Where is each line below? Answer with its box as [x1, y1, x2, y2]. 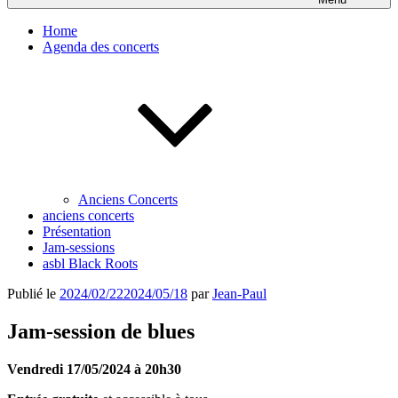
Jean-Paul [212, 286, 267, 301]
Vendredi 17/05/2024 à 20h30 [7, 361, 181, 377]
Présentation [43, 224, 111, 239]
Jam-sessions [43, 240, 115, 255]
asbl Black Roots [43, 256, 138, 271]
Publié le [7, 286, 56, 301]
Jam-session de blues [7, 319, 195, 343]
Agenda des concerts [43, 39, 159, 54]
